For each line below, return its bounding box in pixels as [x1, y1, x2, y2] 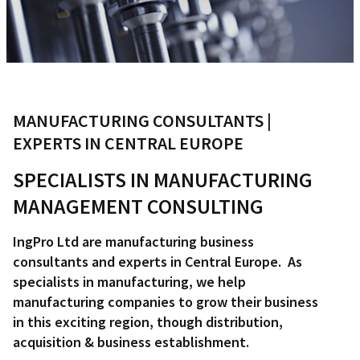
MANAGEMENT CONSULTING [13, 193, 264, 220]
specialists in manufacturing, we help [13, 272, 246, 292]
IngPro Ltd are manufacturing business [13, 232, 254, 252]
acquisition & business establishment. [13, 333, 249, 352]
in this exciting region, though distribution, [13, 313, 283, 332]
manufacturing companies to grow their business [13, 292, 318, 312]
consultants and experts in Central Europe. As [13, 252, 302, 272]
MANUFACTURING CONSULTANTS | [13, 109, 272, 133]
